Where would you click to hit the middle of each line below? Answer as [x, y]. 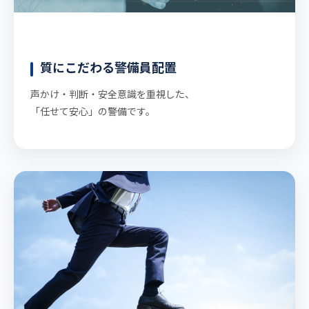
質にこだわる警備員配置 [108, 67]
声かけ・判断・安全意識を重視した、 [112, 94]
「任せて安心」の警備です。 [93, 111]
